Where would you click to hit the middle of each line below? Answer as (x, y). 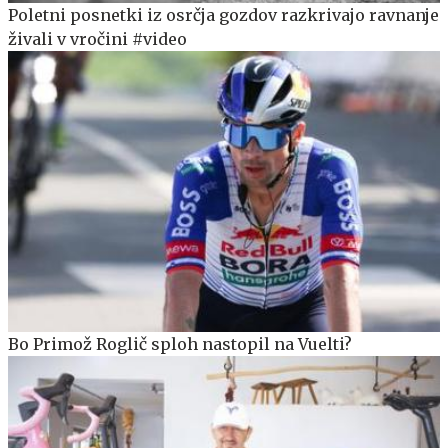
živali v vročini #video (97, 38)
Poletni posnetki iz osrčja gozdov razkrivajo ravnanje (223, 14)
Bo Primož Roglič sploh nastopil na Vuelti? (180, 343)
